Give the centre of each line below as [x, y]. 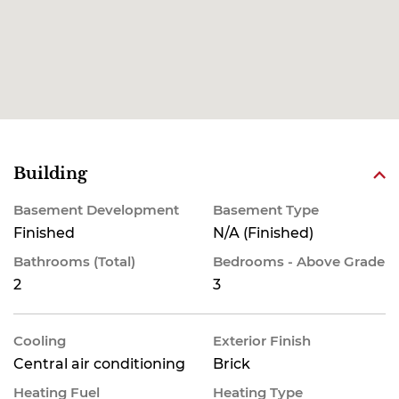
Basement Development [96, 210]
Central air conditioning [99, 364]
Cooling [40, 341]
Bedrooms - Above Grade [299, 261]
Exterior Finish [262, 341]
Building [50, 174]
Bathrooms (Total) [74, 261]
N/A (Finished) [263, 233]
